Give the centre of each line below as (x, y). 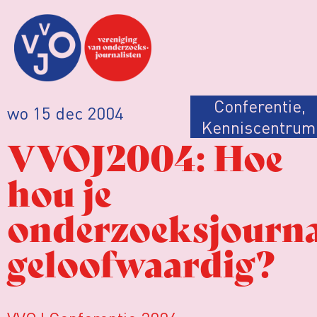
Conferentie (257, 105)
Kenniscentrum (258, 127)
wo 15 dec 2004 (65, 113)
